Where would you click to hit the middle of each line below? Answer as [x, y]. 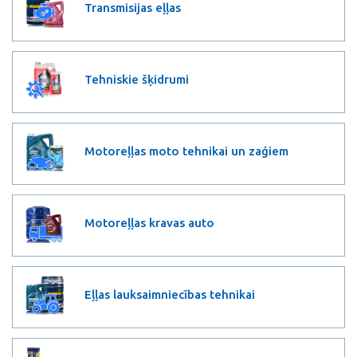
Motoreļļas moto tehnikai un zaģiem [186, 151]
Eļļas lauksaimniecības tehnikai [170, 294]
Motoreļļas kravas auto [149, 223]
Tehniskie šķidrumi [137, 79]
